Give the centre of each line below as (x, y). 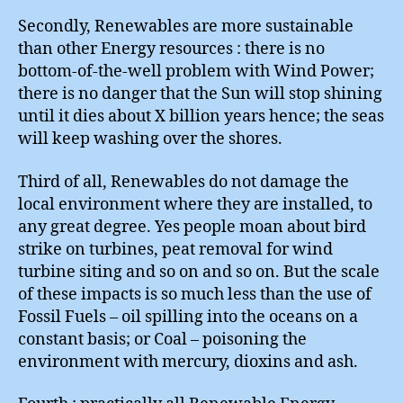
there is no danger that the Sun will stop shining (200, 94)
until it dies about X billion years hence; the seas (201, 116)
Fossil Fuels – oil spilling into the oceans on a (188, 317)
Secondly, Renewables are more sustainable (186, 27)
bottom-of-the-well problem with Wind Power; (196, 72)
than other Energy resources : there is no (171, 49)
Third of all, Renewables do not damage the (184, 182)
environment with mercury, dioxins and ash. (188, 362)
